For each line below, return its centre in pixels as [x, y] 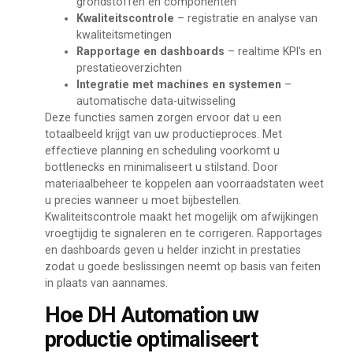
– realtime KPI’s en [273, 52]
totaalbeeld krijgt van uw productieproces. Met [163, 134]
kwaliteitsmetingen [124, 35]
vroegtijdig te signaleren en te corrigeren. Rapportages [183, 234]
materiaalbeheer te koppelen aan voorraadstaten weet [184, 184]
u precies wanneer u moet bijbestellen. [143, 201]
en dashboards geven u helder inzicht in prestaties [173, 250]
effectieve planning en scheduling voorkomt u [162, 151]
